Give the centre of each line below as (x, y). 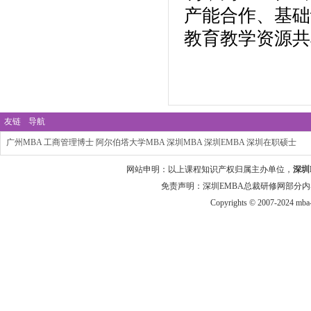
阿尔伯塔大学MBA (130, 142)
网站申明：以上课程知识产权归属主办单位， (210, 169)
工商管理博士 (69, 142)
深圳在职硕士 (271, 142)
